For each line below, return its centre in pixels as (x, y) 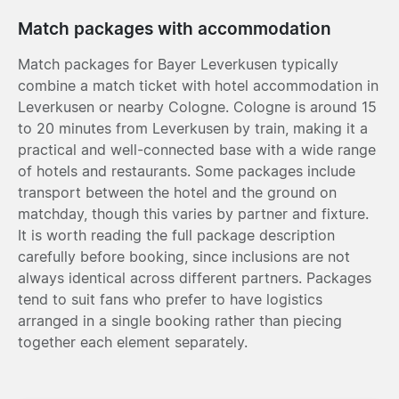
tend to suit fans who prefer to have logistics (170, 299)
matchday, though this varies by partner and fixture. (193, 213)
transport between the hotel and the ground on (177, 192)
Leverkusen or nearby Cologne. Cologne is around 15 (197, 106)
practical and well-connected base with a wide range (197, 149)
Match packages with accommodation (175, 28)
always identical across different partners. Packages (195, 277)
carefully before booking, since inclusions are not (184, 256)
